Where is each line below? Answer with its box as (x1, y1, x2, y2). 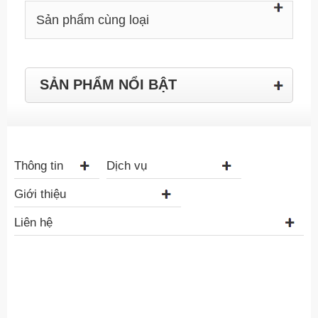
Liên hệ (13, 216, 53, 229)
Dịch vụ (106, 159, 147, 172)
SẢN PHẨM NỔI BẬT (39, 77, 177, 92)
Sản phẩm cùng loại (35, 13, 149, 27)
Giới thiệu (13, 187, 66, 201)
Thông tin (13, 159, 63, 172)
